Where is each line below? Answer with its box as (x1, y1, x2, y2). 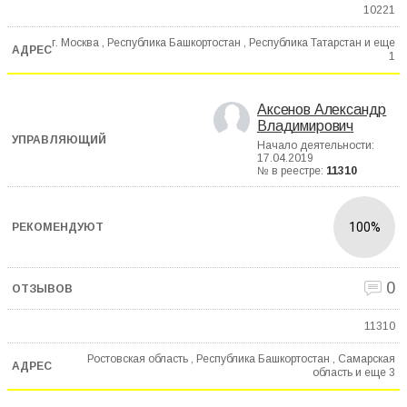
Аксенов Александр (257, 102, 387, 118)
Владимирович (257, 118, 354, 134)
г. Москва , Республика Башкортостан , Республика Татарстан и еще (52, 36, 395, 50)
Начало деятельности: (257, 139, 374, 153)
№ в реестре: (257, 164, 326, 178)
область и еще (313, 366, 386, 380)
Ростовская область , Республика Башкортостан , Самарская (87, 352, 395, 366)
